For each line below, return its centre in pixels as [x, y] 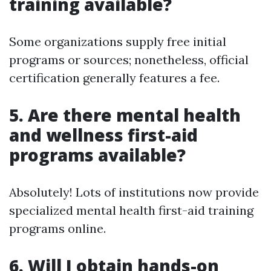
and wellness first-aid [103, 135]
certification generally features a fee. [114, 78]
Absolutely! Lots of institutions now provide [134, 192]
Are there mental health [134, 115]
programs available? [97, 155]
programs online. [57, 229]
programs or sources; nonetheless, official [129, 60]
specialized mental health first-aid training [131, 211]
